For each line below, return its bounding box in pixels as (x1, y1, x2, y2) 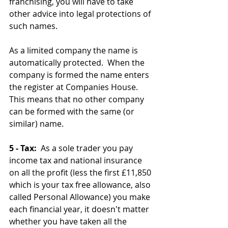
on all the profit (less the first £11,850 (9, 167, 153, 178)
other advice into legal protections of (9, 8, 153, 19)
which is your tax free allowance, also (9, 179, 153, 190)
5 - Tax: (9, 142, 37, 154)
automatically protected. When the (9, 57, 147, 68)
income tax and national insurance (9, 155, 144, 166)
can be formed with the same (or (9, 106, 136, 117)
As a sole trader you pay (37, 142, 135, 154)
